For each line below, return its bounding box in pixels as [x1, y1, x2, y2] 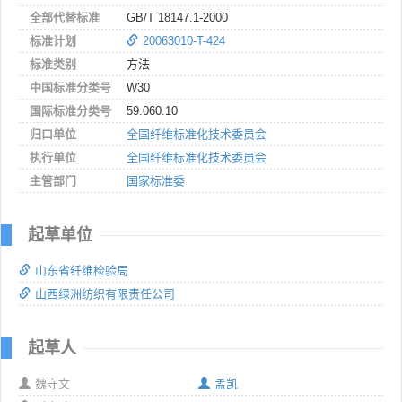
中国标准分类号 [30, 80, 111, 94]
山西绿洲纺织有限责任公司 [35, 286, 175, 301]
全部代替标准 [30, 10, 100, 24]
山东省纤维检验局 [35, 263, 128, 277]
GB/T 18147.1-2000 [127, 10, 228, 24]
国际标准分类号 [30, 103, 111, 118]
